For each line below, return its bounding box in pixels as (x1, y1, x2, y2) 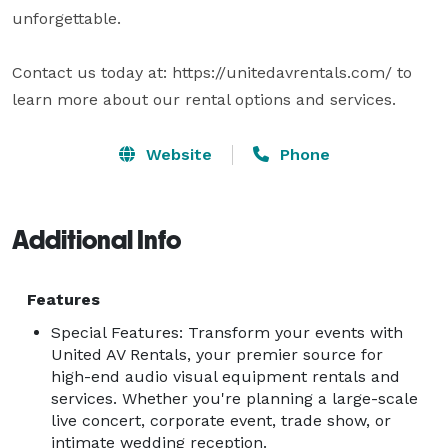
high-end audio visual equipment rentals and (51, 366, 400, 386)
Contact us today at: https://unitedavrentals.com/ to (12, 62, 412, 82)
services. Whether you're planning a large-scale (51, 388, 418, 408)
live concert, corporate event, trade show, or (51, 410, 391, 430)
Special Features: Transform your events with (51, 322, 403, 342)
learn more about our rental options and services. (12, 89, 396, 109)
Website (140, 144, 212, 164)
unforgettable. (12, 8, 126, 28)
